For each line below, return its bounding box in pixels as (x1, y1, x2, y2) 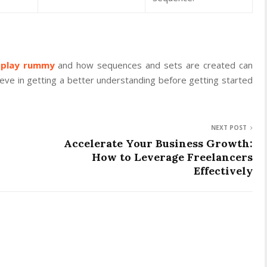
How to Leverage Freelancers (92, 150, 253, 164)
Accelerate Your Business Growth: (64, 136, 253, 150)
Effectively (194, 163, 253, 178)
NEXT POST (211, 123, 247, 132)
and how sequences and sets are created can (54, 58, 253, 71)
